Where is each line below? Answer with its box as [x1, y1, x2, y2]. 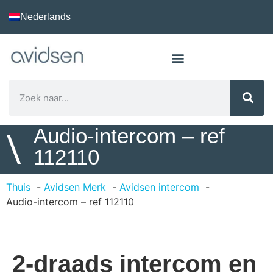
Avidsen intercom [119, 181, 199, 193]
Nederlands [20, 12, 71, 22]
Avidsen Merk [44, 181, 106, 193]
